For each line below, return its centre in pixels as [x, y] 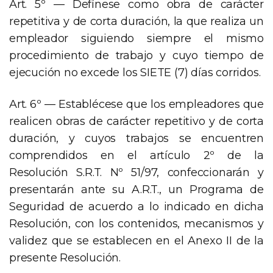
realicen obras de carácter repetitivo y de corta [136, 122]
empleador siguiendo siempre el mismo [136, 39]
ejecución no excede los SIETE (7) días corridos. [135, 73]
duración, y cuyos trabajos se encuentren [136, 139]
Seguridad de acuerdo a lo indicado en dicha [136, 207]
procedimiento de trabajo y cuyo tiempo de [136, 56]
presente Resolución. [65, 258]
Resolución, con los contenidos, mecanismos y [136, 224]
